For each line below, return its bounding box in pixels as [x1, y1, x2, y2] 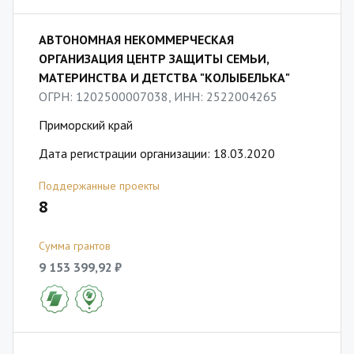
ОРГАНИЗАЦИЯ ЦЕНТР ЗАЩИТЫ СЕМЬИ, [39, 51, 269, 66]
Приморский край [39, 117, 133, 133]
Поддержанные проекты [39, 179, 160, 193]
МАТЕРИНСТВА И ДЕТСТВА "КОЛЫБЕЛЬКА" [39, 70, 290, 85]
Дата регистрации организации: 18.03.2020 [39, 145, 275, 161]
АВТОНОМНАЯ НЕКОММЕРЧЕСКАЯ [39, 32, 234, 47]
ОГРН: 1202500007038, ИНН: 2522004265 [39, 88, 277, 104]
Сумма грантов [39, 239, 111, 253]
